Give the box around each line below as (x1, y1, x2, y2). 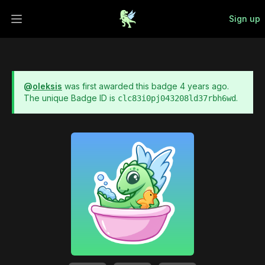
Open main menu (15, 19, 93, 31)
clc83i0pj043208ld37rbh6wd (118, 93, 236, 103)
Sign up (229, 14, 260, 24)
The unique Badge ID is (24, 93, 115, 103)
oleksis (33, 81, 62, 91)
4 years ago (180, 81, 227, 91)
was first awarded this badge (64, 81, 177, 91)
